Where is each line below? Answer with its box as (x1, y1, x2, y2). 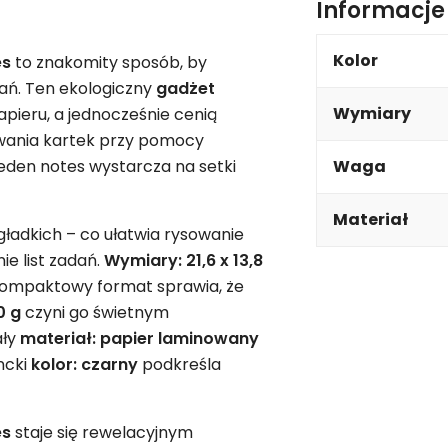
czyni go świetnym (21, 300, 169, 324)
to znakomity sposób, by (11, 50, 207, 74)
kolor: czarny (31, 352, 138, 376)
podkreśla (138, 352, 221, 376)
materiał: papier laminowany (20, 326, 259, 350)
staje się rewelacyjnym (11, 420, 193, 444)
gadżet (156, 76, 215, 100)
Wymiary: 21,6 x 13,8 (104, 248, 263, 272)
